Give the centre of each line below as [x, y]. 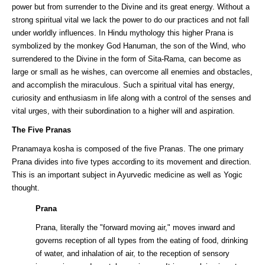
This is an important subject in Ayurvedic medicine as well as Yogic [127, 175]
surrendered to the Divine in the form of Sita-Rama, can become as [127, 59]
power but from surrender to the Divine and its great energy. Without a [131, 7]
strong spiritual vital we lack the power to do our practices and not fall [130, 20]
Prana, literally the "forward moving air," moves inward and [135, 228]
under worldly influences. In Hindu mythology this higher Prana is [123, 33]
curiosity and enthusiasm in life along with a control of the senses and [131, 98]
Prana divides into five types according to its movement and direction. [132, 162]
